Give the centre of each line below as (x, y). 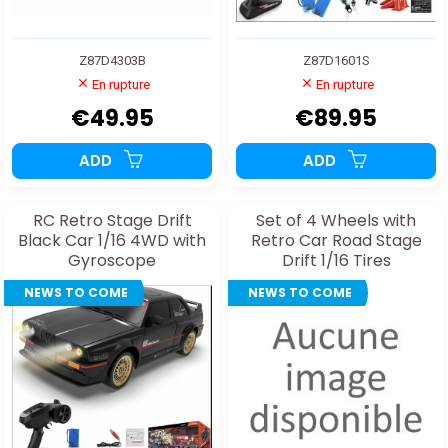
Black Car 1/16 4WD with (112, 240)
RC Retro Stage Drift (112, 220)
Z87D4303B (112, 60)
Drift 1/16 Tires (336, 260)
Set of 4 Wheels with (336, 220)
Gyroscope (112, 260)
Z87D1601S (336, 60)
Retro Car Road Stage (336, 240)
